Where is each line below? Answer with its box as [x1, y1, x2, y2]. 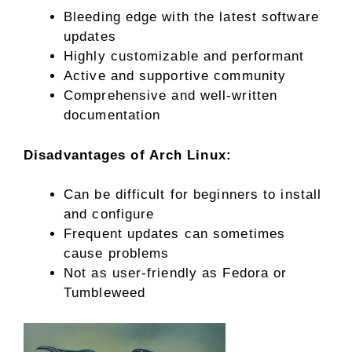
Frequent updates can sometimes [64, 226, 286, 242]
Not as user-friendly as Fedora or [64, 266, 288, 281]
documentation [64, 108, 161, 123]
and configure [64, 207, 155, 222]
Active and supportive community [64, 68, 287, 84]
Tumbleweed [64, 285, 145, 301]
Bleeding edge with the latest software [64, 9, 319, 25]
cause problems [64, 246, 170, 262]
